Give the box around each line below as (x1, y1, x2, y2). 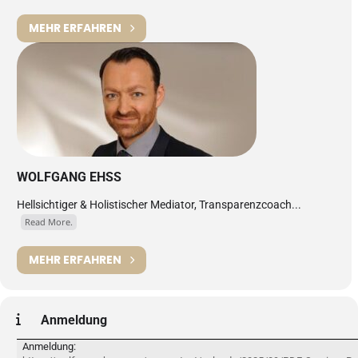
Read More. (25, 215, 73, 228)
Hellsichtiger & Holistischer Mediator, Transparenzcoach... (17, 197, 301, 211)
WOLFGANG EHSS (17, 169, 121, 185)
